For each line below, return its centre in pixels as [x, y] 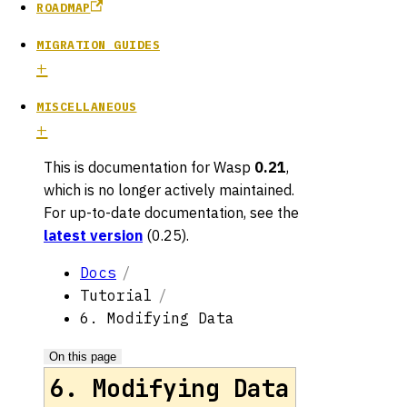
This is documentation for [129, 167]
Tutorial [116, 295]
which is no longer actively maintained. [169, 189]
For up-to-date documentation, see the [171, 212]
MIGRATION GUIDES [98, 45]
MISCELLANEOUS [87, 106]
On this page [83, 356]
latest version [93, 235]
